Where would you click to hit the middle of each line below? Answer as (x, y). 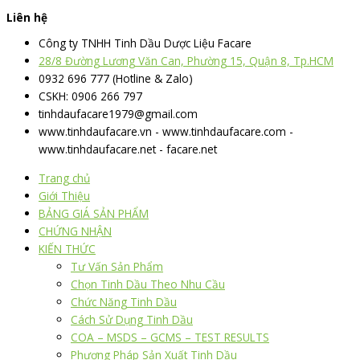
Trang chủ (64, 178)
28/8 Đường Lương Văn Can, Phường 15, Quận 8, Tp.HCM (186, 61)
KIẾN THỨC (67, 249)
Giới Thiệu (64, 196)
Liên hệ (27, 17)
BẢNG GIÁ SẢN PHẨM (94, 214)
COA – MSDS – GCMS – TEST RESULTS (170, 337)
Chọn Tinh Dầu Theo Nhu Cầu (148, 284)
